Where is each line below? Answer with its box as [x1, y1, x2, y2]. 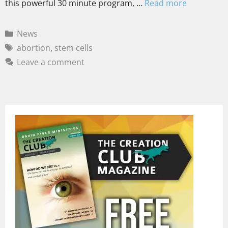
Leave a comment [16, 56, 84, 68]
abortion [16, 42, 50, 54]
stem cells [54, 42, 93, 54]
